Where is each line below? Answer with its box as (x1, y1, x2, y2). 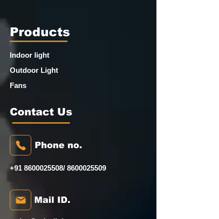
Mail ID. (34, 195, 70, 205)
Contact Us (10, 106, 72, 117)
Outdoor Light (10, 66, 58, 74)
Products (10, 25, 70, 39)
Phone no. (35, 140, 82, 150)
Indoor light (10, 51, 49, 59)
